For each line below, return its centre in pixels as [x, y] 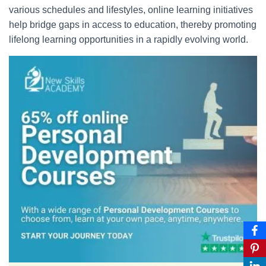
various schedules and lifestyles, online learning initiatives [131, 9]
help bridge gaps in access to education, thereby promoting [133, 24]
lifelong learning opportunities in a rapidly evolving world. [129, 39]
